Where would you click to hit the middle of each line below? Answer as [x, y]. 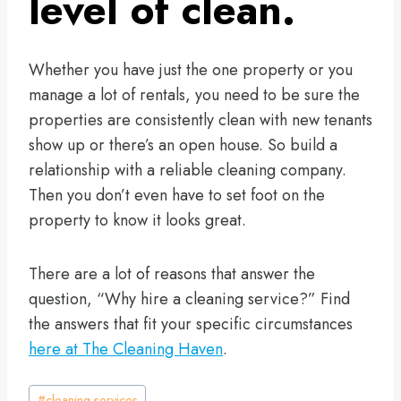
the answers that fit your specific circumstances [191, 324]
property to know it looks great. [137, 221]
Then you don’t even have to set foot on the [177, 196]
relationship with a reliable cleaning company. [188, 171]
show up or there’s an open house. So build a [183, 145]
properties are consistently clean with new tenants [200, 120]
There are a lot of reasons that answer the [172, 274]
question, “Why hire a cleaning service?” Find [189, 299]
